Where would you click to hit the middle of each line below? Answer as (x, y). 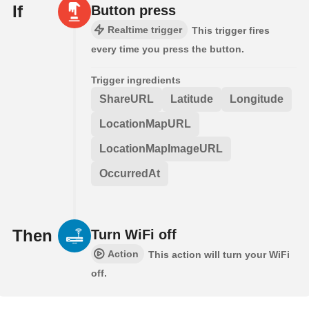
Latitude (192, 99)
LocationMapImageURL (161, 148)
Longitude (257, 99)
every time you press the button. (168, 49)
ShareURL (127, 99)
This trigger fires (231, 30)
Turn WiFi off (134, 234)
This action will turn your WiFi (219, 254)
